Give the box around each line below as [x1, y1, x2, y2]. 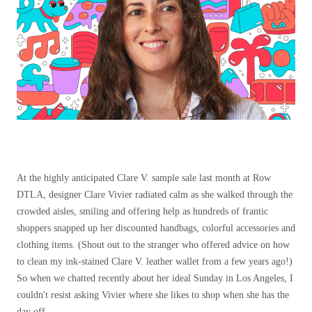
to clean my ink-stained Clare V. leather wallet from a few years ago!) [17, 256, 292, 267]
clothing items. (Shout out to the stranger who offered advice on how [17, 240, 290, 250]
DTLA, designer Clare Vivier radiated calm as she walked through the [17, 189, 292, 200]
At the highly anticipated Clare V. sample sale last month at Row [17, 173, 271, 183]
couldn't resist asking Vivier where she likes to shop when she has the [17, 290, 289, 300]
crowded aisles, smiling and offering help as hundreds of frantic [17, 206, 268, 217]
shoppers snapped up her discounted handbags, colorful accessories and [17, 223, 295, 233]
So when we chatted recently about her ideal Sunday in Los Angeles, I [17, 273, 293, 283]
